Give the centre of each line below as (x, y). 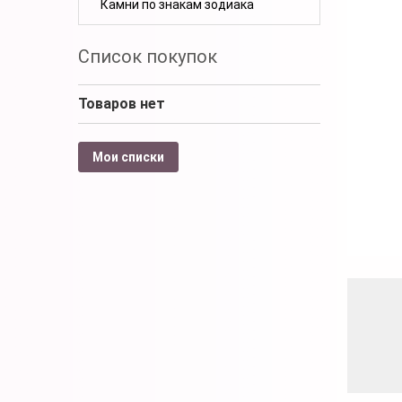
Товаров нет (122, 103)
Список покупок (148, 56)
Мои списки (128, 157)
